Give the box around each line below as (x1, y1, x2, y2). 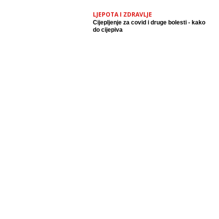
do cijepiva (93, 26, 123, 33)
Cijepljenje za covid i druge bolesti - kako (93, 19, 205, 26)
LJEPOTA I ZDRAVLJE (93, 10, 152, 19)
